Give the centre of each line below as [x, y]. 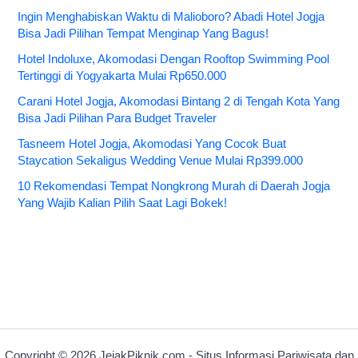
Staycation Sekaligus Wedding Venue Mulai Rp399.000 [161, 161]
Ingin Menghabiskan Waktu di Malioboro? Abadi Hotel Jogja [171, 17]
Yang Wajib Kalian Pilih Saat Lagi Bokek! [123, 203]
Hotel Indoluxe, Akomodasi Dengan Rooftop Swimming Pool [174, 60]
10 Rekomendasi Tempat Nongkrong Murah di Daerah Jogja [174, 186]
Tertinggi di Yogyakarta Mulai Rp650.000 [122, 76]
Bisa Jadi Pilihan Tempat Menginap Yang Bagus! [143, 34]
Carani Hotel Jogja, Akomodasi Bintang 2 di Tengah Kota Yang [179, 102]
